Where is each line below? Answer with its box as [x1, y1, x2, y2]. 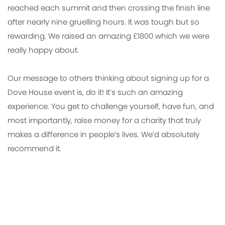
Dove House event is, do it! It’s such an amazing [8, 87, 183, 98]
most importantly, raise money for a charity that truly [8, 115, 201, 126]
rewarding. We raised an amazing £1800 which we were [8, 31, 209, 42]
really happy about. [8, 45, 79, 56]
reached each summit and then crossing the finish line [8, 3, 210, 14]
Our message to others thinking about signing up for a [8, 73, 209, 84]
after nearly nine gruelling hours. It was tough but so [8, 17, 199, 28]
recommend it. [8, 143, 61, 154]
